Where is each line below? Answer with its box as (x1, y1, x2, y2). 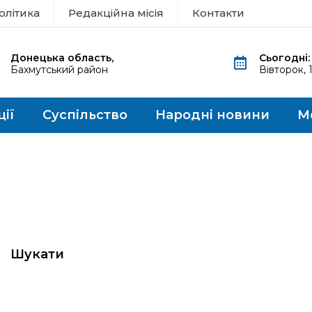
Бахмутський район (10, 63, 108, 76)
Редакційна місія (68, 6, 164, 19)
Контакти (192, 6, 244, 19)
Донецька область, (10, 52, 114, 64)
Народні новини (155, 107, 270, 123)
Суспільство (42, 107, 127, 123)
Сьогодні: (258, 52, 310, 64)
